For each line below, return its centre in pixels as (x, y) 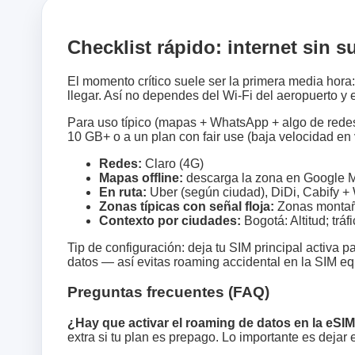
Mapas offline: (141, 177)
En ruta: (123, 192)
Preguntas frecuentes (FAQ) (168, 292)
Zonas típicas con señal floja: (187, 206)
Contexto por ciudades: (170, 220)
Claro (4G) (173, 163)
